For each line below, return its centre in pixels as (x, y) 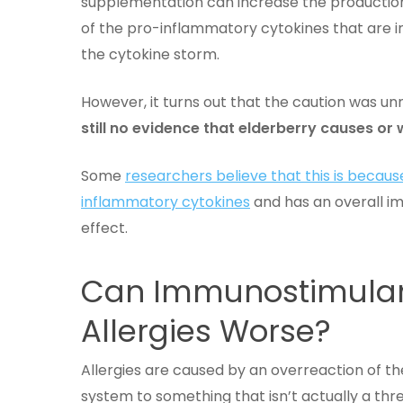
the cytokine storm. (152, 54)
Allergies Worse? (206, 331)
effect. (106, 228)
